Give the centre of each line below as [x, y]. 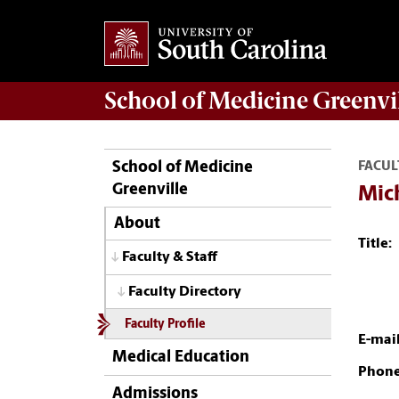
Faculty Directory [185, 292]
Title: [375, 244]
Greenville [150, 190]
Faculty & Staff [170, 258]
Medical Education [181, 358]
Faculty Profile [165, 325]
